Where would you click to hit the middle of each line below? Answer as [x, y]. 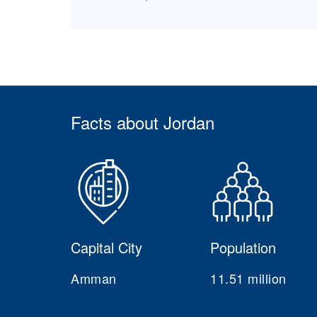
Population [243, 248]
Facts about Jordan [143, 122]
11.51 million [248, 278]
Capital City [106, 248]
